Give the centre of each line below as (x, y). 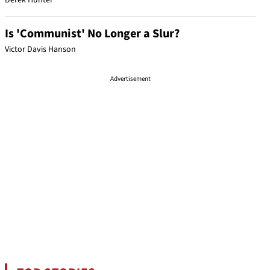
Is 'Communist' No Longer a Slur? (92, 34)
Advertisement (130, 79)
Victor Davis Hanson (40, 49)
